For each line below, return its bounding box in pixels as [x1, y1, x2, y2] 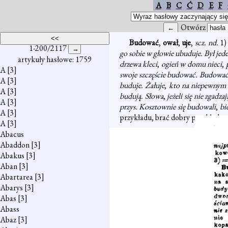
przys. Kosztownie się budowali [120, 101, 216, 112]
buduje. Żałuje [120, 80, 165, 91]
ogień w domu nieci [161, 59, 222, 69]
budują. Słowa [120, 91, 163, 101]
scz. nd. [195, 37, 220, 48]
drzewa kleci [120, 59, 158, 69]
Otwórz [181, 22, 207, 33]
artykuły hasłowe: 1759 [18, 54, 92, 65]
